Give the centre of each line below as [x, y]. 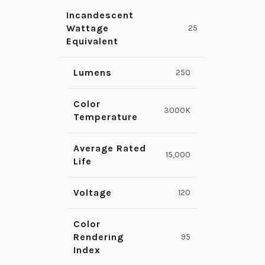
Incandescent [100, 15]
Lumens [93, 73]
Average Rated [110, 148]
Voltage [93, 193]
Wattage [88, 28]
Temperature [106, 117]
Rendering [98, 237]
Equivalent [92, 41]
